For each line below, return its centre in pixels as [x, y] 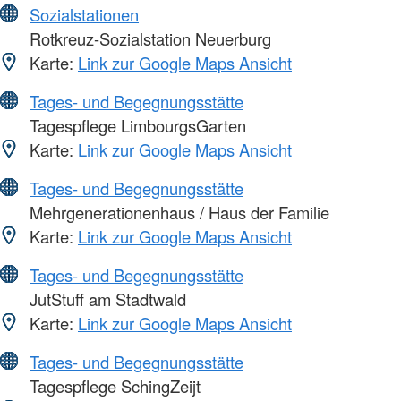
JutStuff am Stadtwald [106, 299]
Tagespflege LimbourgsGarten [136, 125]
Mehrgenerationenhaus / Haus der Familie [177, 212]
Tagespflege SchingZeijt [113, 385]
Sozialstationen [84, 14]
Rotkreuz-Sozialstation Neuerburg [148, 38]
